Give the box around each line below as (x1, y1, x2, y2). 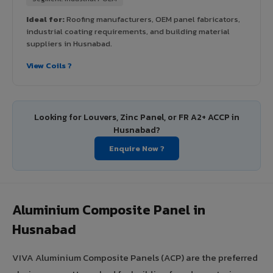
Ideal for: (26, 13, 65, 25)
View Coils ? (26, 59, 72, 71)
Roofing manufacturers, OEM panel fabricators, (65, 13, 240, 25)
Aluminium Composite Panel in (12, 199, 205, 220)
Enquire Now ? (108, 142, 165, 154)
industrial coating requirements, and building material (26, 25, 230, 37)
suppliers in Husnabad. (26, 37, 112, 49)
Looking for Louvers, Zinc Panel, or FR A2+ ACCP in (34, 110, 239, 124)
